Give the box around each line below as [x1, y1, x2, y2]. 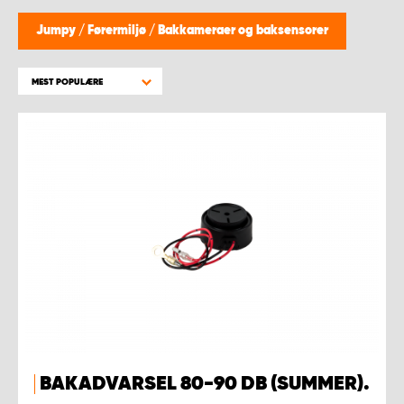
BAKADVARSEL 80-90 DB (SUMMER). [40, 373, 370, 394]
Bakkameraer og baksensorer [158, 24, 328, 37]
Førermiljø [87, 24, 149, 37]
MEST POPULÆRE [32, 78, 103, 87]
